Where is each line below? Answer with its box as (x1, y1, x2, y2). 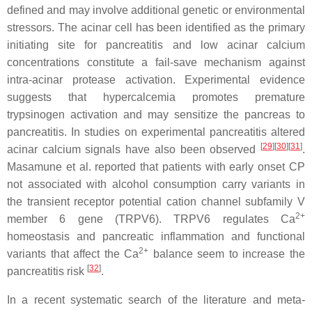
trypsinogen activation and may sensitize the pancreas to (7, 109, 305, 120)
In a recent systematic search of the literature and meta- (7, 294, 305, 306)
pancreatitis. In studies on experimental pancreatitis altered (7, 126, 305, 138)
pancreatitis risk (7, 265, 87, 277)
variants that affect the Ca (7, 248, 139, 260)
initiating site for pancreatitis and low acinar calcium (7, 39, 305, 51)
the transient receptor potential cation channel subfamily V (7, 196, 305, 208)
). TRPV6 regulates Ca (155, 213, 295, 225)
